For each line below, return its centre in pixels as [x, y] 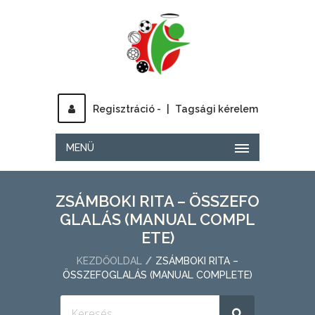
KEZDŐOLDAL [109, 261]
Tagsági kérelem [216, 109]
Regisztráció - [127, 109]
